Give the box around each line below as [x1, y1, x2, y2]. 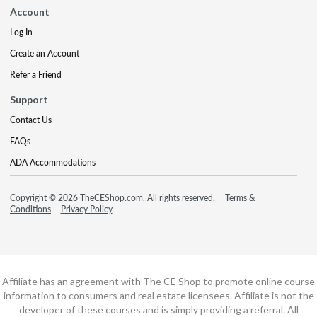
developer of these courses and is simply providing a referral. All [18, 303, 299, 316]
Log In [10, 25, 33, 38]
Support [10, 93, 48, 105]
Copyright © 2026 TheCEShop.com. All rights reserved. [10, 191, 217, 204]
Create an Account [10, 47, 79, 59]
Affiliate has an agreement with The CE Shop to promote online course [2, 275, 315, 287]
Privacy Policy [60, 202, 113, 215]
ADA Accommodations [10, 156, 96, 168]
